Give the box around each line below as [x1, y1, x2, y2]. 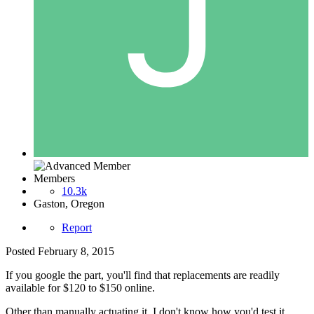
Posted [6, 245, 38, 257]
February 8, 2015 [38, 245, 114, 257]
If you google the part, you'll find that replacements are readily [6, 268, 280, 281]
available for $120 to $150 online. [6, 281, 155, 294]
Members [34, 172, 75, 184]
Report [62, 221, 92, 233]
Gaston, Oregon [34, 197, 104, 210]
